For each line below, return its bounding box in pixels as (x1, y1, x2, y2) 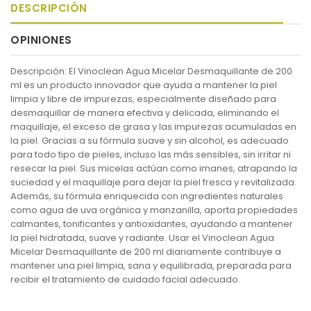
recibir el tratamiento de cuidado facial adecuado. (10, 273, 240, 286)
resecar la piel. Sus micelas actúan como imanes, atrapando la (10, 162, 297, 175)
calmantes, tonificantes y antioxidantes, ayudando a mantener (10, 217, 293, 230)
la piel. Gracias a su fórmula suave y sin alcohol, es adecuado (10, 134, 289, 147)
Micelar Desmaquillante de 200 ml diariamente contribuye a (10, 245, 281, 258)
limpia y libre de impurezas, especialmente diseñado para (10, 92, 276, 106)
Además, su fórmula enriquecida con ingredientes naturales (10, 190, 283, 203)
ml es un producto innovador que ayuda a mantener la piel (10, 78, 277, 92)
